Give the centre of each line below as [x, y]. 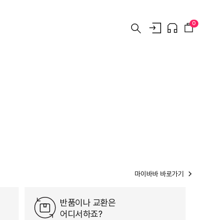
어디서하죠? [81, 214]
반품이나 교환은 [88, 203]
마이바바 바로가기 [159, 174]
